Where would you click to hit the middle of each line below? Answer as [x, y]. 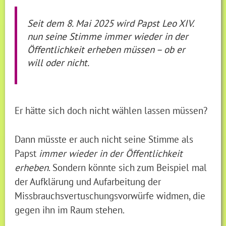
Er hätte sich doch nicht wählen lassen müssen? [111, 110]
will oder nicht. [59, 62]
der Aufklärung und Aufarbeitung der [88, 181]
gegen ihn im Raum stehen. [70, 209]
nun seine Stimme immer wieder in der [108, 36]
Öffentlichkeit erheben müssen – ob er [106, 49]
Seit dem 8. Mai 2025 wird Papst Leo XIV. [111, 23]
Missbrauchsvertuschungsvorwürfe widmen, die [110, 195]
